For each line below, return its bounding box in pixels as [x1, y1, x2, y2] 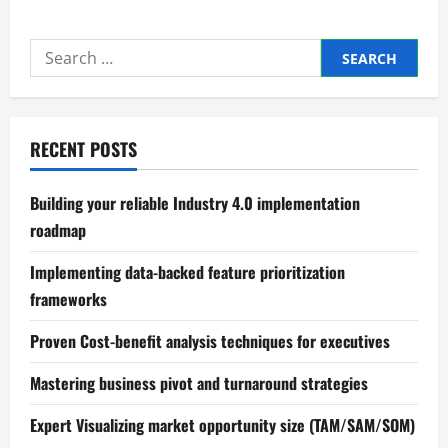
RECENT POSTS [30, 136, 137, 163]
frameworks [30, 287, 107, 312]
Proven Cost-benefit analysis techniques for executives [30, 329, 390, 354]
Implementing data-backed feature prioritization [30, 260, 345, 285]
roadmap [30, 218, 86, 243]
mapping [119, 31, 180, 51]
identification [119, 73, 212, 93]
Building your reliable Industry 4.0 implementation [30, 191, 360, 216]
